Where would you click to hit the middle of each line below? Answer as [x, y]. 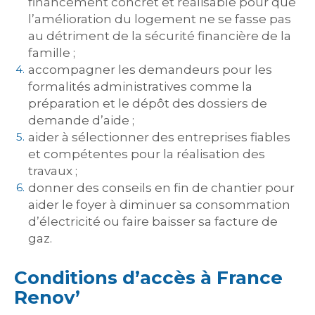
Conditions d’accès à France [148, 278]
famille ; [52, 53]
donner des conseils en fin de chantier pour [161, 188]
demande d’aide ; [81, 120]
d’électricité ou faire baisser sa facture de [153, 221]
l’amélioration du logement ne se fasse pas [160, 19]
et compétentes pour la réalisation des [147, 154]
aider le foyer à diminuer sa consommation [159, 205]
